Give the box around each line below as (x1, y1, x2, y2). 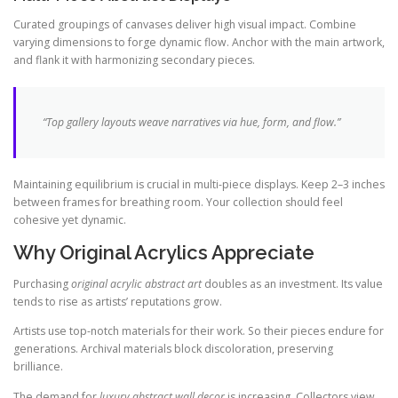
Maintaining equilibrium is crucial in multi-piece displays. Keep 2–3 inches (13, 177, 385, 193)
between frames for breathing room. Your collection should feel (13, 195, 343, 211)
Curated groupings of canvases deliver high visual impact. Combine (13, 17, 356, 33)
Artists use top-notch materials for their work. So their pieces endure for (13, 323, 384, 339)
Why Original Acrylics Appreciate (13, 241, 314, 265)
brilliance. (13, 359, 63, 375)
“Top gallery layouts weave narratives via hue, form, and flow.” (43, 115, 340, 131)
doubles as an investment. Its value (202, 276, 383, 292)
